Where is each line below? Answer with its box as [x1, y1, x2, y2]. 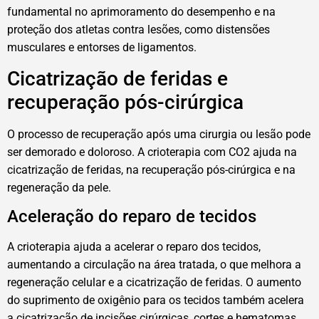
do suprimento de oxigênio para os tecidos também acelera [7, 293, 304, 308]
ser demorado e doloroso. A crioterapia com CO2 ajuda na [7, 145, 297, 159]
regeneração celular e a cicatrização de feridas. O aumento [7, 276, 301, 290]
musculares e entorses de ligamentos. [7, 41, 197, 55]
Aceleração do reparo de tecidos [7, 206, 256, 227]
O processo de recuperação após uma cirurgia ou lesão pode [7, 127, 310, 141]
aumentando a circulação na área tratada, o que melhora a [7, 258, 301, 272]
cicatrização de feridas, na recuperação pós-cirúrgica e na [7, 162, 296, 177]
